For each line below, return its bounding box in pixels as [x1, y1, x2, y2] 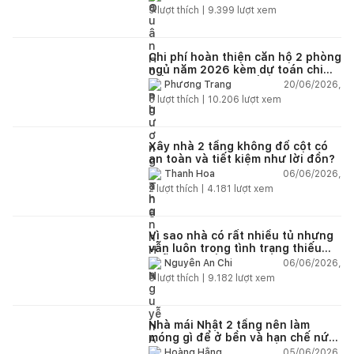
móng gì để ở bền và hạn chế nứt [149, 330, 333, 344]
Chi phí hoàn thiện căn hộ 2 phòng [149, 50, 341, 63]
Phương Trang [164, 79, 232, 91]
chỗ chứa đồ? [149, 254, 225, 267]
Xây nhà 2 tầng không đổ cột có [149, 139, 328, 153]
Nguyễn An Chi [164, 258, 232, 269]
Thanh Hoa [164, 168, 215, 180]
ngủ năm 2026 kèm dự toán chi [149, 62, 323, 76]
